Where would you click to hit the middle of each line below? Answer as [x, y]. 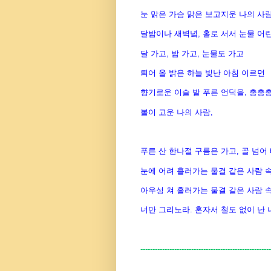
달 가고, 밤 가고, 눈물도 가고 [192, 53]
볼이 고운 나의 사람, [177, 112]
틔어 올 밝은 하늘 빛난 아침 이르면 [203, 73]
